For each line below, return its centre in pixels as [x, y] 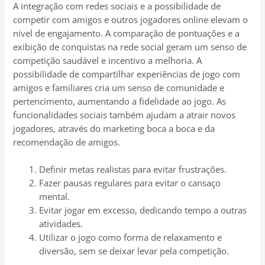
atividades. [61, 224]
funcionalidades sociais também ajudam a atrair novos [125, 114]
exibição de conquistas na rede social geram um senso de [130, 46]
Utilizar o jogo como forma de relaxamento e [131, 237]
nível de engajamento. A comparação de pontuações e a [127, 33]
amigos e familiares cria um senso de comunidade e [119, 87]
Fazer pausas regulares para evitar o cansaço [130, 183]
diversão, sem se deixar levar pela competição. [134, 251]
